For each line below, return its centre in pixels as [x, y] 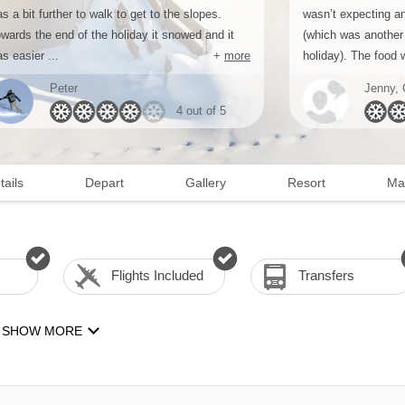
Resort [306, 183]
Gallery [206, 183]
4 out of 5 [201, 111]
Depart [104, 183]
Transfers [327, 275]
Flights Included [157, 275]
